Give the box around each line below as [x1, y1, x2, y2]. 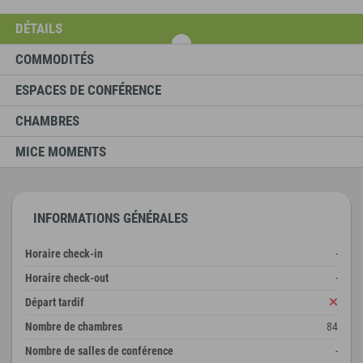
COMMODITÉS [15, 50, 94, 67]
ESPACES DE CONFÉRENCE [15, 81, 161, 98]
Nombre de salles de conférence [25, 344, 173, 357]
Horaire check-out [25, 271, 109, 284]
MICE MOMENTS [15, 143, 106, 160]
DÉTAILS [15, 19, 62, 36]
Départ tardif [25, 295, 84, 309]
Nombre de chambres [25, 319, 122, 333]
